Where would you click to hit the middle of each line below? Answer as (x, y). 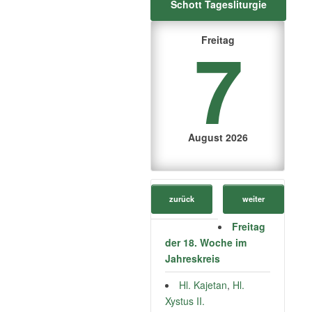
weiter (254, 199)
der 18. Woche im (206, 243)
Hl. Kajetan (203, 285)
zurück (181, 199)
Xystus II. (185, 301)
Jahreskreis (193, 259)
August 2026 (218, 138)
